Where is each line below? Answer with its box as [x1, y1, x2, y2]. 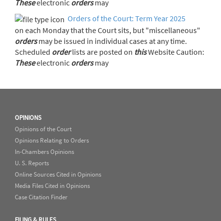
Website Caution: [176, 47, 204, 57]
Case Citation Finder [15, 193, 68, 202]
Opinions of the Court [15, 125, 72, 134]
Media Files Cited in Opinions [15, 182, 90, 190]
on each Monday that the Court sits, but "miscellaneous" [15, 25, 200, 36]
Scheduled [15, 47, 52, 57]
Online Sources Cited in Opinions [15, 170, 101, 179]
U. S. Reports [15, 159, 49, 168]
